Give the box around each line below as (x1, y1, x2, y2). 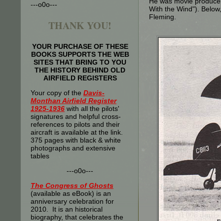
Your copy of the (31, 89, 83, 97)
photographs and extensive (31, 144, 115, 152)
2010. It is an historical (31, 205, 103, 213)
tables (31, 152, 49, 160)
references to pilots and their (31, 120, 120, 128)
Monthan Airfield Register (31, 97, 116, 105)
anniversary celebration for (31, 197, 114, 205)
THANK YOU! (48, 18, 111, 33)
